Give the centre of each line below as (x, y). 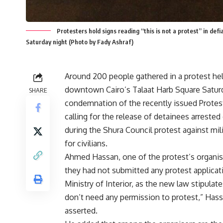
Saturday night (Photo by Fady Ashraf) (80, 42)
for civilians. (86, 144)
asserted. (81, 211)
